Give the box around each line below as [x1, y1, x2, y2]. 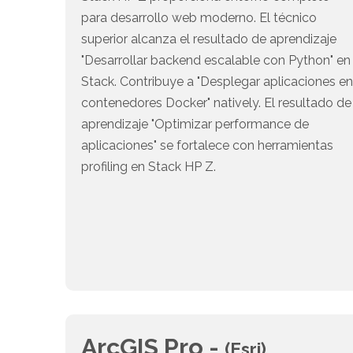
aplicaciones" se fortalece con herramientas [81, 138, 334, 154]
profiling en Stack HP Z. [81, 159, 217, 175]
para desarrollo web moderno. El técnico [81, 10, 318, 26]
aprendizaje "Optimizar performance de [81, 117, 310, 132]
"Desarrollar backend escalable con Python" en [81, 53, 351, 69]
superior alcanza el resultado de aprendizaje [81, 32, 337, 47]
